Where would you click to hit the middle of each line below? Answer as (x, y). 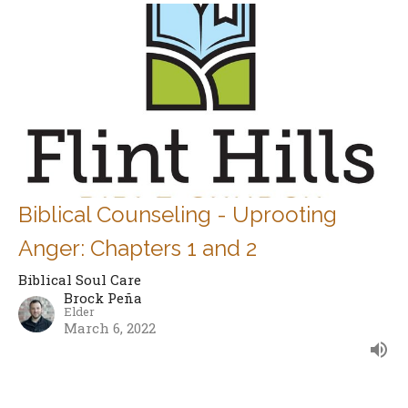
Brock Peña (103, 297)
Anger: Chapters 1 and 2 (138, 248)
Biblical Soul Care (80, 279)
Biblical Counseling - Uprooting (178, 214)
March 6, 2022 (110, 327)
